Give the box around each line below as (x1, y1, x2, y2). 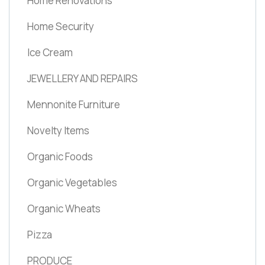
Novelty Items (27, 123, 89, 137)
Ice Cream (27, 45, 73, 59)
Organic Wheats (27, 201, 101, 215)
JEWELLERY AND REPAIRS (27, 71, 138, 85)
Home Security (27, 19, 94, 33)
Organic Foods (27, 149, 93, 163)
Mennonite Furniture (27, 97, 120, 111)
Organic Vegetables (27, 175, 117, 189)
